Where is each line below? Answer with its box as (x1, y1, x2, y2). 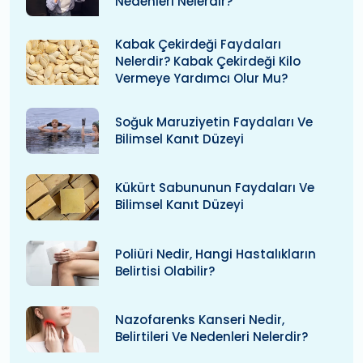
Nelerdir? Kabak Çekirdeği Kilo (115, 53, 301, 70)
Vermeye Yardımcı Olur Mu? (115, 70, 288, 88)
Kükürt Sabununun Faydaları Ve (115, 179, 314, 197)
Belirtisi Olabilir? (115, 262, 215, 280)
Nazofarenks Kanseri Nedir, (115, 311, 284, 329)
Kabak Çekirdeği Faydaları (115, 36, 281, 53)
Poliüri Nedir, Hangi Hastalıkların (115, 245, 316, 263)
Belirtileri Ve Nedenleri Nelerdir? (115, 328, 308, 346)
